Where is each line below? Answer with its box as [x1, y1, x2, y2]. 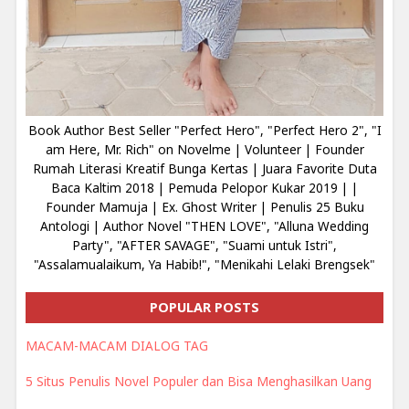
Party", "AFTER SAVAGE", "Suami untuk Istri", [72, 236, 337, 255]
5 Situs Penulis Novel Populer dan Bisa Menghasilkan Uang [25, 372, 372, 391]
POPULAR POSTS [150, 299, 259, 317]
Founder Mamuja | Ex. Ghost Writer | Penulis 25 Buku [45, 198, 364, 216]
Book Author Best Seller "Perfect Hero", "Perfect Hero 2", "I [27, 121, 382, 140]
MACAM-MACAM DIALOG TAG [25, 337, 208, 355]
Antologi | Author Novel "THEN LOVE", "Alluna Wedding [40, 217, 369, 236]
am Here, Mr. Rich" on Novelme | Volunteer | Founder [45, 141, 364, 159]
